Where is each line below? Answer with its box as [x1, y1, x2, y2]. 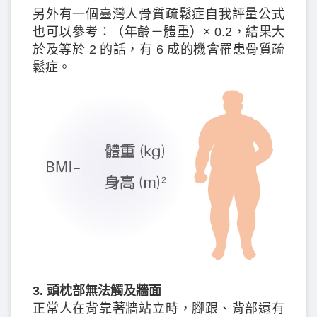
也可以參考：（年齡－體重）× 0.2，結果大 [33, 24, 284, 39]
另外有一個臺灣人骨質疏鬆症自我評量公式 [33, 6, 284, 21]
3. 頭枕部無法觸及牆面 [33, 284, 161, 299]
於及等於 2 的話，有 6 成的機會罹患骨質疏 [33, 42, 284, 57]
